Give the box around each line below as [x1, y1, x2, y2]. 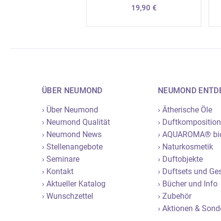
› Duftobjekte [157, 154, 203, 164]
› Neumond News [42, 129, 102, 139]
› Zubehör [157, 191, 191, 201]
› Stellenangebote [42, 142, 103, 151]
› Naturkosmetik [157, 142, 213, 151]
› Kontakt [42, 166, 74, 176]
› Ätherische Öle [157, 105, 212, 114]
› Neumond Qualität [42, 117, 110, 127]
